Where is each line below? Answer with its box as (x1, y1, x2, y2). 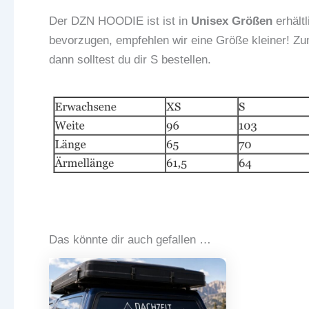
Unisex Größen (191, 14, 272, 28)
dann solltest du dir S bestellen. (49, 52, 211, 66)
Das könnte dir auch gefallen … (49, 233, 211, 247)
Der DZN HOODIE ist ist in (49, 14, 191, 28)
